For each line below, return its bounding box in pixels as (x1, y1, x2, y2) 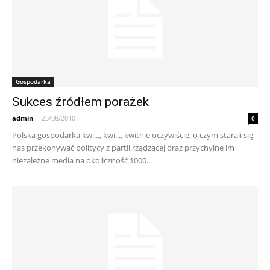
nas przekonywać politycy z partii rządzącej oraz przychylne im (12, 142, 234, 153)
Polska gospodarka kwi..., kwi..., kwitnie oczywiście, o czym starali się (12, 129, 253, 140)
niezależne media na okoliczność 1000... (12, 154, 152, 166)
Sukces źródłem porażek (12, 94, 149, 109)
